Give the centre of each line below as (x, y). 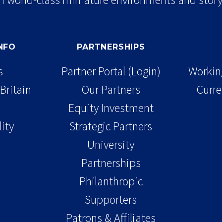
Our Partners (111, 89)
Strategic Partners (111, 126)
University (111, 144)
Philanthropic (111, 181)
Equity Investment (111, 108)
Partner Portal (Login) (111, 71)
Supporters (111, 199)
